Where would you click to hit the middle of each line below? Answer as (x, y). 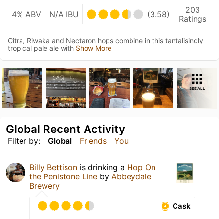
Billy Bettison (53, 167)
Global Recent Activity (66, 129)
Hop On (141, 167)
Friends (93, 141)
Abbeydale (131, 177)
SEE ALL (197, 88)
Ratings (193, 18)
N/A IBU (64, 14)
